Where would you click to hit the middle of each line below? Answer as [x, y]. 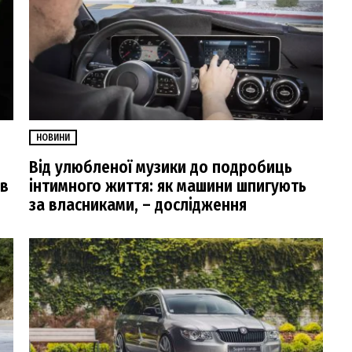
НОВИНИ [53, 137]
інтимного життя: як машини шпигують [168, 186]
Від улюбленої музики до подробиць [161, 167]
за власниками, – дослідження [138, 205]
